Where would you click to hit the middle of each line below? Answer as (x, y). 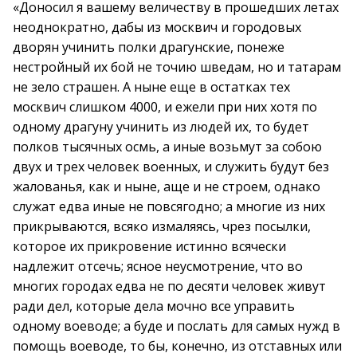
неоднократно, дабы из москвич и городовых (157, 27)
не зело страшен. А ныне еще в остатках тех (151, 87)
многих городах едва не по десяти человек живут (169, 286)
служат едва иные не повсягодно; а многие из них (169, 206)
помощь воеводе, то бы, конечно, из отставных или (177, 346)
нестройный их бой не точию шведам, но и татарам (177, 67)
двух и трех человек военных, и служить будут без (171, 167)
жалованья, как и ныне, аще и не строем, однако (167, 186)
